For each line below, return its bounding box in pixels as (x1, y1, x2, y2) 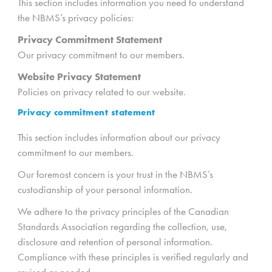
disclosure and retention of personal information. (18, 235, 212, 248)
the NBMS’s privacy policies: (18, 11, 134, 24)
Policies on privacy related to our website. (18, 86, 186, 98)
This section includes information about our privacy (18, 131, 220, 143)
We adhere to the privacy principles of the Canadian (18, 205, 229, 217)
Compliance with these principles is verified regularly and (18, 250, 248, 263)
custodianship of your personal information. (18, 183, 192, 195)
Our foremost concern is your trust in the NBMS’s (18, 168, 213, 180)
